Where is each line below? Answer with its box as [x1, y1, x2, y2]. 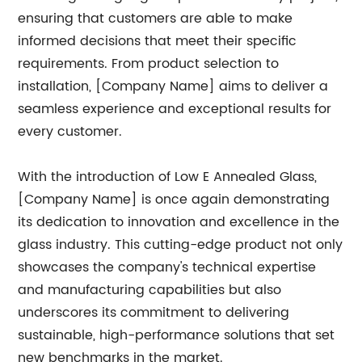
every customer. [18, 121, 123, 143]
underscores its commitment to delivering [18, 302, 290, 324]
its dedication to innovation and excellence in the [18, 212, 340, 234]
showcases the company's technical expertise [18, 257, 317, 279]
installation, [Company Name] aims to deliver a [18, 76, 329, 98]
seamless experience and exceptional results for [18, 99, 332, 120]
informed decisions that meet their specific [18, 31, 297, 53]
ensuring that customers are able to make [18, 8, 293, 30]
